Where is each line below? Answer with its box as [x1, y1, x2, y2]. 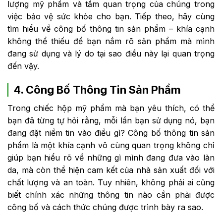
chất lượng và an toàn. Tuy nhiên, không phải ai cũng [7, 177, 215, 187]
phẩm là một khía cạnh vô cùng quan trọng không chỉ [7, 140, 215, 150]
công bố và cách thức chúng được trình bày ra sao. [7, 202, 203, 212]
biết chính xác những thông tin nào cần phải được [7, 189, 215, 200]
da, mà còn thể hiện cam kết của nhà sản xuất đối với [7, 165, 215, 175]
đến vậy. [7, 61, 39, 71]
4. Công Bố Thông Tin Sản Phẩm [13, 83, 181, 96]
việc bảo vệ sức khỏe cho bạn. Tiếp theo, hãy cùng [7, 11, 215, 22]
